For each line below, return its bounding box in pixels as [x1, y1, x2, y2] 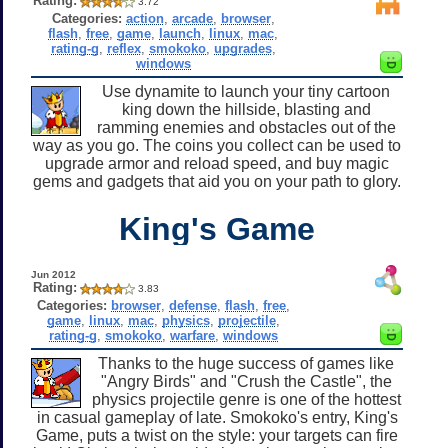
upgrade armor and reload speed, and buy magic [45, 154, 389, 172]
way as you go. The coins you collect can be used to [33, 136, 401, 154]
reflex [106, 40, 141, 56]
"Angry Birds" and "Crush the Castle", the [100, 372, 392, 390]
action [125, 10, 164, 26]
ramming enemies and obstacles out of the [96, 118, 396, 136]
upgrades [213, 40, 272, 56]
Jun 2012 [30, 268, 76, 280]
